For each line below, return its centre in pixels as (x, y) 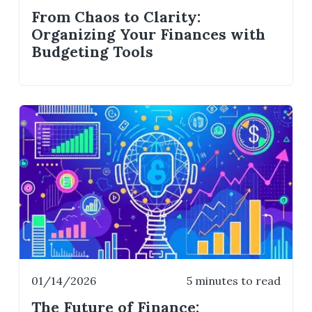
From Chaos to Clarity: (116, 17)
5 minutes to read (233, 280)
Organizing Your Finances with (149, 34)
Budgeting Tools (93, 52)
